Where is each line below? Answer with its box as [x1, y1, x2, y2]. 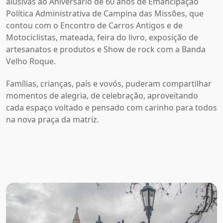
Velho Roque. [6, 56, 56, 67]
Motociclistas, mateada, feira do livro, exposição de [6, 32, 198, 43]
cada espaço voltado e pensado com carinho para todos [6, 102, 217, 113]
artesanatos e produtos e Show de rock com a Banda [6, 44, 206, 55]
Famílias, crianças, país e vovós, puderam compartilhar [6, 78, 212, 89]
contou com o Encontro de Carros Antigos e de [6, 20, 183, 31]
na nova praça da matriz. [6, 113, 99, 125]
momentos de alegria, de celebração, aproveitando [6, 90, 198, 101]
